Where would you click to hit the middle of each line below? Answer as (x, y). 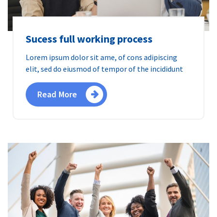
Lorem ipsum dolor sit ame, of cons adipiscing (101, 57)
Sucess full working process (89, 39)
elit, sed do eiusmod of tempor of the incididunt (104, 69)
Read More (57, 94)
